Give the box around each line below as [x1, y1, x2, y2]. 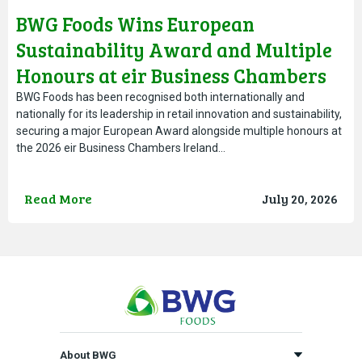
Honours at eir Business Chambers [16, 61, 326, 89]
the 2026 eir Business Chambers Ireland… [16, 141, 225, 154]
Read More [24, 189, 92, 207]
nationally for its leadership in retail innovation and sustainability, [16, 107, 342, 120]
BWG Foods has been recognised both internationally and [16, 90, 305, 103]
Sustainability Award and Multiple [16, 36, 332, 63]
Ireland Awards [16, 87, 160, 115]
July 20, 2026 [262, 189, 338, 207]
